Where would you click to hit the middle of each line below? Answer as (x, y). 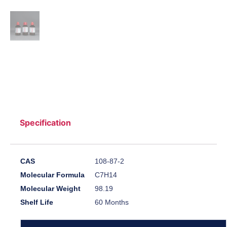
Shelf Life (37, 202)
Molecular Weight (50, 189)
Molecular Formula (52, 175)
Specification (46, 122)
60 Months (112, 202)
